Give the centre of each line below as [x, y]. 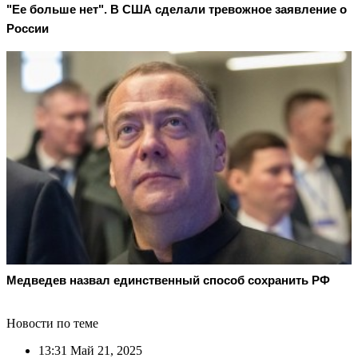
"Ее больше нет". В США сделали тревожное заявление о [177, 10]
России [28, 29]
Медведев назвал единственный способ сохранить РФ [168, 280]
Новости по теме [52, 323]
